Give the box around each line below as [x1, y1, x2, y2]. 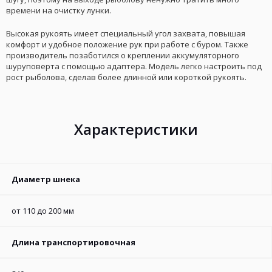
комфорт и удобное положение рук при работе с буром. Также [6, 39, 248, 50]
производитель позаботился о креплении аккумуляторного [6, 50, 239, 61]
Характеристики [74, 119, 198, 139]
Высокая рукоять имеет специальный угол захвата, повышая [6, 28, 245, 39]
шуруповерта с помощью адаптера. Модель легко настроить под [6, 61, 262, 72]
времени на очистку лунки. [6, 5, 111, 16]
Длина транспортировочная [12, 237, 135, 248]
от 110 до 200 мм [12, 205, 74, 216]
